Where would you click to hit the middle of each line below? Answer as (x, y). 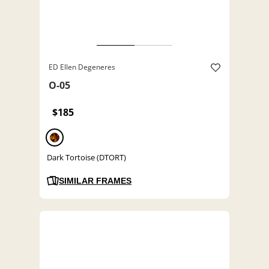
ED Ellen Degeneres (82, 67)
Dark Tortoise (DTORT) (86, 158)
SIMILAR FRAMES (95, 181)
